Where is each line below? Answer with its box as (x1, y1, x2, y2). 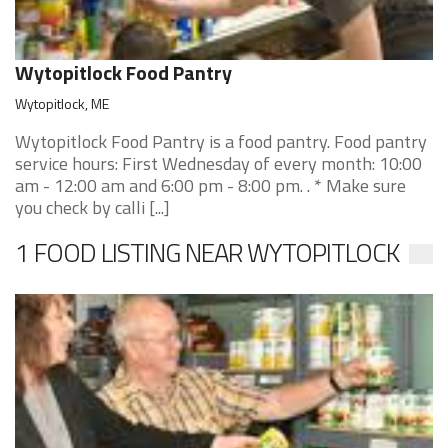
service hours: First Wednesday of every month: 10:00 (15, 150, 422, 177)
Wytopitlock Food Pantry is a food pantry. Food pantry (15, 128, 427, 155)
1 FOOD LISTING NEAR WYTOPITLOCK (15, 233, 399, 272)
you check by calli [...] (15, 194, 170, 221)
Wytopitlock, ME (15, 93, 109, 114)
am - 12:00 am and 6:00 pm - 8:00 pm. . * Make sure (15, 172, 406, 199)
